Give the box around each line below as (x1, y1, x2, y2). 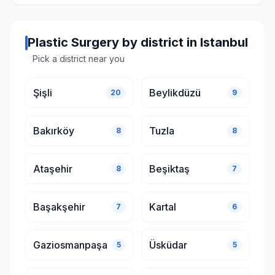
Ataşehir (33, 163, 72, 175)
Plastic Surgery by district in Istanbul (28, 35, 248, 50)
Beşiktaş (149, 163, 190, 175)
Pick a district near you (33, 53, 125, 64)
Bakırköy (33, 125, 74, 137)
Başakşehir (33, 201, 85, 213)
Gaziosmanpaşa (33, 239, 107, 251)
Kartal (149, 201, 176, 213)
